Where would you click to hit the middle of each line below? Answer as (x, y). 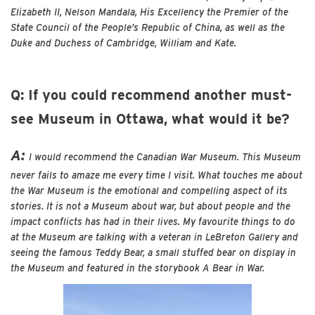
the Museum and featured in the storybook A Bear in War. (137, 268)
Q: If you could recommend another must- (151, 95)
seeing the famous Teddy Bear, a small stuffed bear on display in (153, 253)
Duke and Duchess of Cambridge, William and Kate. (123, 43)
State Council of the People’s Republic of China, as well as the (148, 28)
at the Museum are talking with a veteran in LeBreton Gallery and (154, 237)
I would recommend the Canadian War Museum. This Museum (165, 157)
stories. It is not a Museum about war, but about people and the (150, 206)
